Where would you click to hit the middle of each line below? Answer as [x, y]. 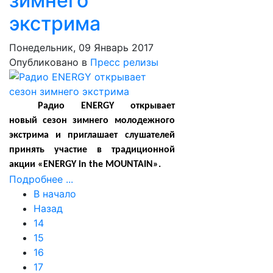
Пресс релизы [124, 62]
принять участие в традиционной [92, 150]
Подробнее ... [41, 179]
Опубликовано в [48, 62]
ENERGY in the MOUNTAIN [98, 165]
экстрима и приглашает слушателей [92, 135]
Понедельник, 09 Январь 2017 [81, 48]
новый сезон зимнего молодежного [92, 121]
